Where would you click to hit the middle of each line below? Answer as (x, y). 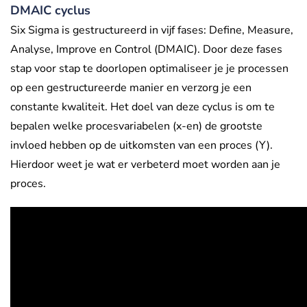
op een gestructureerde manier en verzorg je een (131, 87)
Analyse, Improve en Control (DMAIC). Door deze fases (146, 49)
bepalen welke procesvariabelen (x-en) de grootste (136, 126)
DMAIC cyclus (50, 10)
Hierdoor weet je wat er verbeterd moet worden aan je (145, 164)
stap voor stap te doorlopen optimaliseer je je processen (149, 68)
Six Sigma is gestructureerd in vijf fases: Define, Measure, (152, 30)
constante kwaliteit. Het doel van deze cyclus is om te (143, 107)
